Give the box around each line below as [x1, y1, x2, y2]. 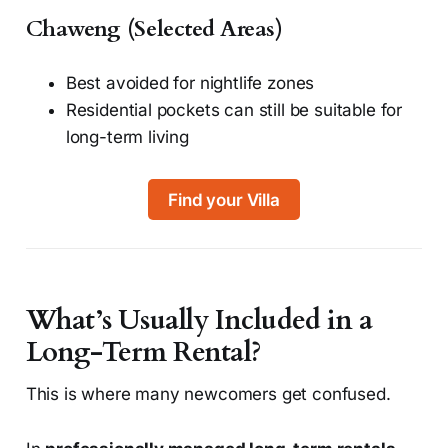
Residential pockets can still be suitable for [65, 100, 403, 121]
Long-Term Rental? [25, 333, 262, 371]
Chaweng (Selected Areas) [25, 14, 283, 45]
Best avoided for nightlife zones [65, 73, 315, 94]
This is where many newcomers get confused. [25, 383, 391, 404]
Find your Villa [168, 189, 280, 210]
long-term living [65, 127, 189, 148]
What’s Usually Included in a [25, 301, 373, 339]
